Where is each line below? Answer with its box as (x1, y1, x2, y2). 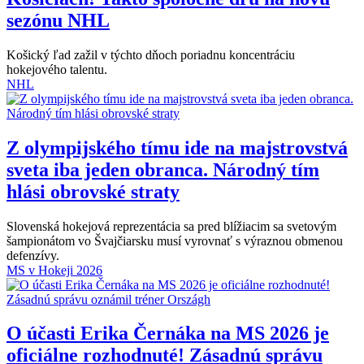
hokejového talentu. (6, 62, 107, 76)
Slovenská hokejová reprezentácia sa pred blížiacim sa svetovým (6, 219, 336, 233)
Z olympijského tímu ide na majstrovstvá (6, 136, 348, 158)
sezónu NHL (6, 9, 110, 31)
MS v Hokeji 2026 (6, 262, 102, 277)
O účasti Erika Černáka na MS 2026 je (6, 323, 329, 344)
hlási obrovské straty (6, 180, 180, 202)
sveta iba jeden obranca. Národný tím (6, 158, 319, 180)
